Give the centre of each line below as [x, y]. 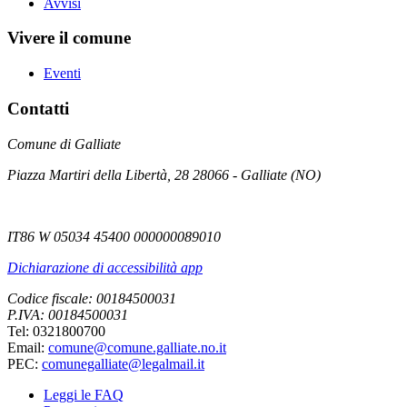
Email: [28, 347]
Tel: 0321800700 [56, 331]
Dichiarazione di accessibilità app [105, 267]
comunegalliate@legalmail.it [123, 363]
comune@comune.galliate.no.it [137, 347]
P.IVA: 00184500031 [68, 314]
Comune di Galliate [64, 144]
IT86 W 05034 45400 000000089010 [114, 236]
